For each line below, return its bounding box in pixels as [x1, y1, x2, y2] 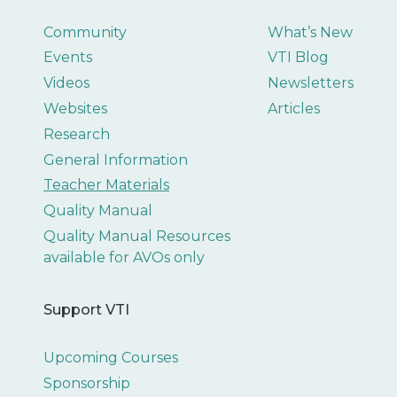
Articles [268, 99, 321, 117]
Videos [43, 74, 90, 92]
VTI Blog [268, 49, 330, 66]
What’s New [268, 23, 354, 41]
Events [43, 49, 92, 66]
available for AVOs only [43, 248, 205, 266]
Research [43, 125, 110, 143]
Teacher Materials [43, 176, 169, 194]
